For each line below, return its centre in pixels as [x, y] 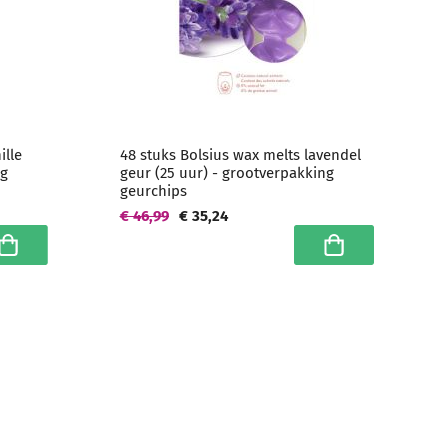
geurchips [153, 191]
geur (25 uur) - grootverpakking [226, 173]
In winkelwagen [371, 254]
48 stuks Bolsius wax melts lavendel [240, 155]
